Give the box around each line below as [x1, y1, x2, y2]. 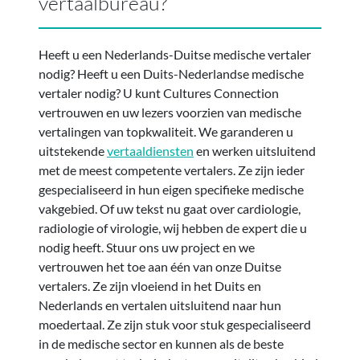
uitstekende [39, 142, 107, 158]
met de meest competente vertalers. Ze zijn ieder [39, 162, 305, 178]
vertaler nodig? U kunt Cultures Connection [39, 84, 279, 100]
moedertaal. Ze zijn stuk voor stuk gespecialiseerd [39, 316, 311, 332]
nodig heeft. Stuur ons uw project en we [39, 239, 255, 255]
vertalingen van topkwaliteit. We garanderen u [39, 123, 293, 139]
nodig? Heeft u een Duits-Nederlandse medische [39, 65, 304, 81]
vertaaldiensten [107, 142, 194, 158]
